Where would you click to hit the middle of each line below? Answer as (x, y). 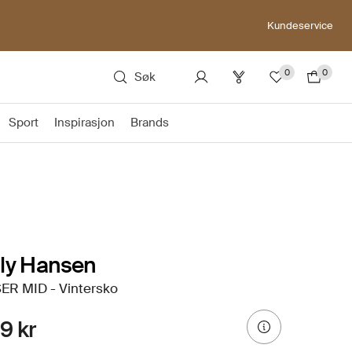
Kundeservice (300, 25)
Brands (150, 123)
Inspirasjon (84, 123)
